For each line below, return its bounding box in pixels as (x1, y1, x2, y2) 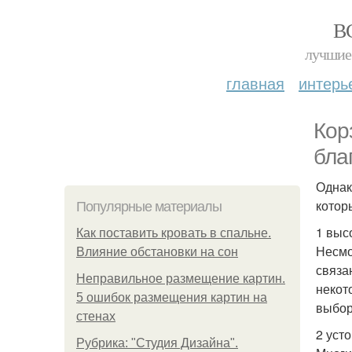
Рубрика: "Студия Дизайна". (76, 336, 238, 350)
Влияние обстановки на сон (76, 245, 238, 258)
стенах (76, 310, 115, 323)
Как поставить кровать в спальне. (76, 226, 271, 240)
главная (226, 71, 284, 94)
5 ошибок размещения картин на (76, 291, 267, 304)
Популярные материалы (76, 199, 222, 214)
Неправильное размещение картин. (76, 272, 285, 285)
